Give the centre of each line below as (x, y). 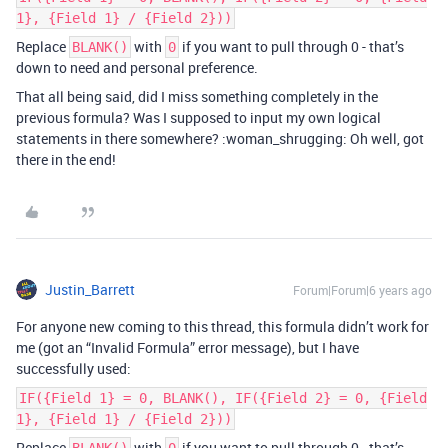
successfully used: (73, 369)
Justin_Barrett (90, 290)
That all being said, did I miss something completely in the (197, 97)
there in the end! (66, 160)
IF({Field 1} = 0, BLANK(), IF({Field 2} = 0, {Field (223, 398)
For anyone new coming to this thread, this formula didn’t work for (222, 327)
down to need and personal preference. (137, 68)
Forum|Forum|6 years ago (362, 290)
